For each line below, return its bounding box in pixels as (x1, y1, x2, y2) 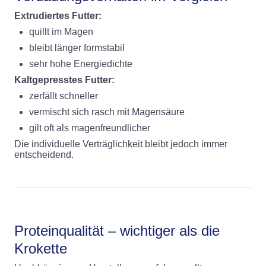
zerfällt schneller (29, 90, 98, 101)
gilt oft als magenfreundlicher (29, 122, 150, 133)
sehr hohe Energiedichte (29, 58, 132, 69)
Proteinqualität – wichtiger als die (14, 222, 220, 239)
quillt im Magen (29, 26, 93, 37)
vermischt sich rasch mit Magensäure (29, 106, 185, 117)
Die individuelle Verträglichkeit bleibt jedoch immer (14, 138, 227, 149)
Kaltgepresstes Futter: (14, 74, 115, 85)
